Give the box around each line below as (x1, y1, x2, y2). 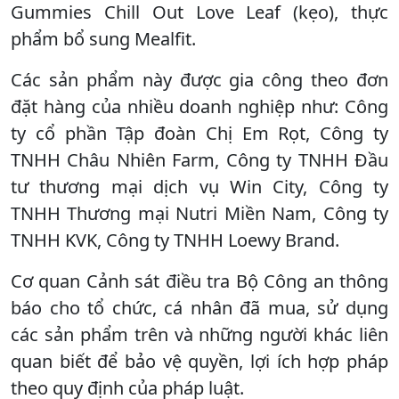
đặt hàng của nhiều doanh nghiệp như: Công (11, 94, 388, 118)
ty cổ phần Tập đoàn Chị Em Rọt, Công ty (11, 120, 388, 145)
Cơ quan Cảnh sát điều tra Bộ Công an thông (11, 268, 388, 293)
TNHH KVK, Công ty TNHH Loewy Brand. (11, 227, 339, 252)
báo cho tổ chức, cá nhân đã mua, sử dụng (11, 295, 388, 320)
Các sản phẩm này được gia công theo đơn (11, 67, 388, 92)
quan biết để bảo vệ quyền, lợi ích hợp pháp (11, 348, 388, 373)
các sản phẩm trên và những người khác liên (11, 322, 388, 346)
